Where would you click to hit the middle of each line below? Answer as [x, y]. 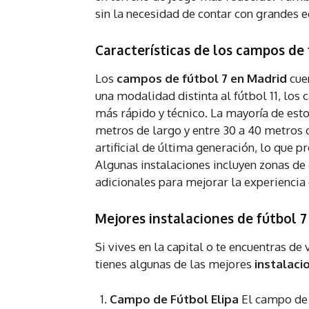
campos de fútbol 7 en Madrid [202, 79]
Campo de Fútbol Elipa [174, 299]
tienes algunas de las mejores [175, 264]
